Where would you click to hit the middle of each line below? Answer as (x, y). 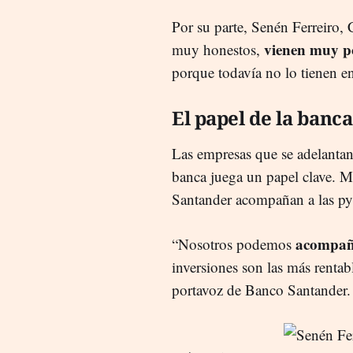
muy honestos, (218, 49)
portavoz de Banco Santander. (261, 289)
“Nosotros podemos (234, 243)
